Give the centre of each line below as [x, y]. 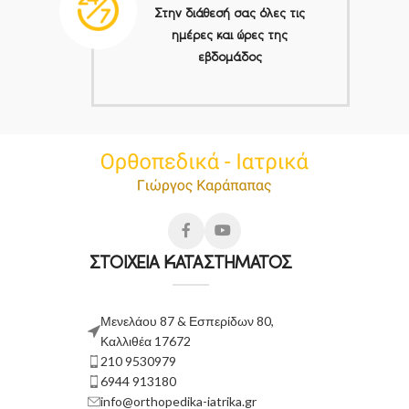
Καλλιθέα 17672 [146, 341]
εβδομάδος [230, 57]
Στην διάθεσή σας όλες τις [230, 13]
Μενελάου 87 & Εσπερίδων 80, [188, 320]
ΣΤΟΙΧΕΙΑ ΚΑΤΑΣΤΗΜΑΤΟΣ [191, 261]
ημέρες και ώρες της [230, 35]
